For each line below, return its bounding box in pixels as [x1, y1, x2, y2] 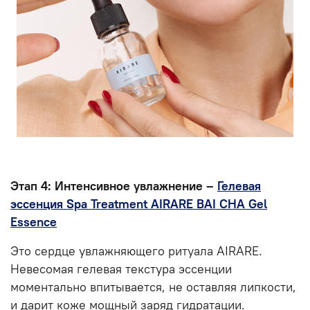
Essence [10, 214, 57, 230]
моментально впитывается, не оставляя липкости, [10, 279, 296, 295]
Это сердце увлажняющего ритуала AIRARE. [10, 243, 262, 259]
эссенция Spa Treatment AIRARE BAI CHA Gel [10, 196, 267, 212]
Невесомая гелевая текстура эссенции [10, 261, 232, 277]
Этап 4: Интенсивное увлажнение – [10, 178, 217, 194]
